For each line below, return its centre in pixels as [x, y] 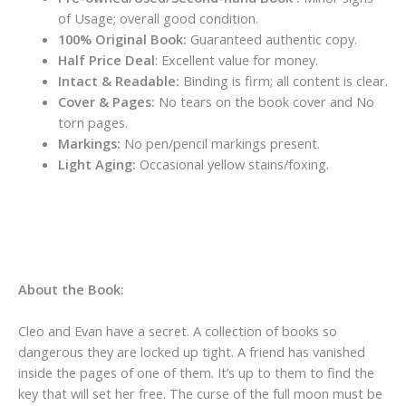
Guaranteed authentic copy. [273, 39]
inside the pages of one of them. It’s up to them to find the [196, 373]
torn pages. [92, 123]
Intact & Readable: [118, 81]
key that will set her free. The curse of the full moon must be [200, 394]
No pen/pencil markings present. [220, 144]
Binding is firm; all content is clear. [283, 81]
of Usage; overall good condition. [158, 19]
